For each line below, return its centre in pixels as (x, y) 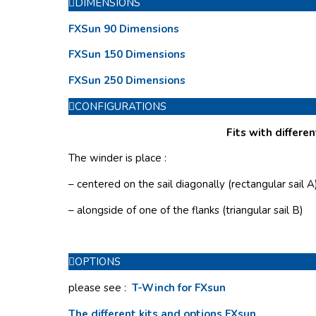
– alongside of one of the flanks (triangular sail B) (186, 210)
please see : (100, 288)
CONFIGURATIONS (121, 106)
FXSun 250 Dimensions (127, 81)
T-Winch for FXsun (179, 288)
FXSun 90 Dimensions (124, 29)
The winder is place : (117, 158)
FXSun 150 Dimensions (127, 55)
